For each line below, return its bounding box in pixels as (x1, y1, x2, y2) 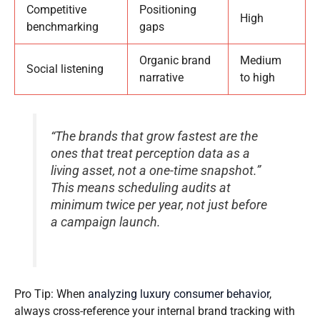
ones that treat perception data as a (51, 146, 251, 161)
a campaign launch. (51, 215, 161, 230)
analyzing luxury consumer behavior (88, 287, 269, 301)
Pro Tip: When (14, 287, 88, 301)
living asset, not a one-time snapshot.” (51, 164, 261, 179)
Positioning (139, 2, 196, 16)
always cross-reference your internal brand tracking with (14, 304, 295, 319)
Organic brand (139, 53, 211, 67)
